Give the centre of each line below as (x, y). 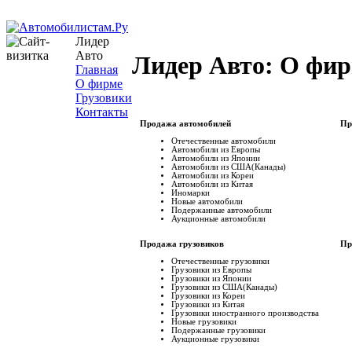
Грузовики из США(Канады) (224, 287)
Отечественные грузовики (220, 261)
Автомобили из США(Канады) (229, 167)
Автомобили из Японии (216, 158)
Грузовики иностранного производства (245, 313)
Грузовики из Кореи (208, 295)
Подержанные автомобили (222, 210)
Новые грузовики (204, 321)
